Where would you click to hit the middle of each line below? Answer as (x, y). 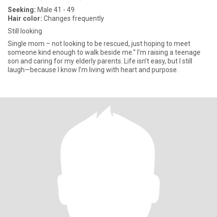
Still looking (25, 31)
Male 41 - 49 (55, 10)
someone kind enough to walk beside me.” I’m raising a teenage (104, 52)
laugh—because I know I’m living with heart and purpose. (93, 70)
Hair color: (25, 18)
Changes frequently (73, 18)
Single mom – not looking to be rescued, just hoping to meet (99, 44)
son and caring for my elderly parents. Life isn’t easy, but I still (100, 61)
